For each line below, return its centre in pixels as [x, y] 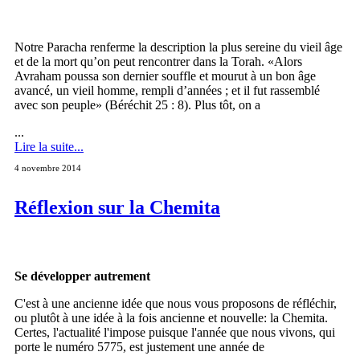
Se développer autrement [82, 276]
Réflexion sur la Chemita [117, 207]
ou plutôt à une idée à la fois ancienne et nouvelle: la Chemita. [171, 318]
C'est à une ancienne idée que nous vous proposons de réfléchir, [176, 304]
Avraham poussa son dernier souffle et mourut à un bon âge [165, 76]
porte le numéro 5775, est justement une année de [139, 347]
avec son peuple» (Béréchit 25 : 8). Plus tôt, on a [137, 104]
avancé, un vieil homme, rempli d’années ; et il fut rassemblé [167, 90]
